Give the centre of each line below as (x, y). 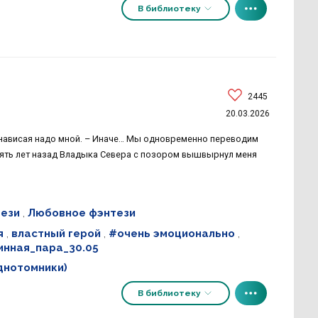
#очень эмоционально (171, 233)
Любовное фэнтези (81, 213)
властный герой (56, 233)
